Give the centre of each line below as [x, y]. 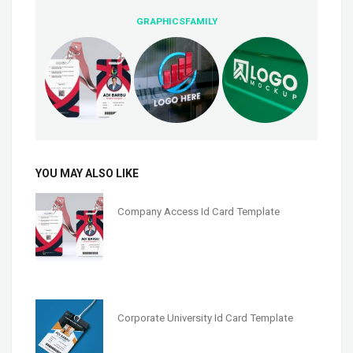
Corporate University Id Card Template [205, 318]
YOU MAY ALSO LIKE [87, 173]
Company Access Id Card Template [198, 211]
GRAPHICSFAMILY [176, 22]
